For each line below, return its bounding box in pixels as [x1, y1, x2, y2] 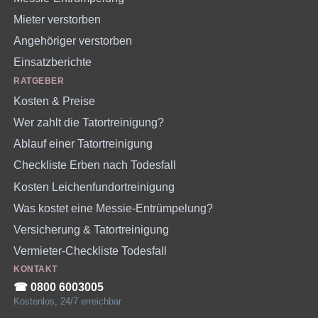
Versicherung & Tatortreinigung [13, 224, 170, 236]
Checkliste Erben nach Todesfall [13, 159, 177, 172]
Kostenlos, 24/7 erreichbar [13, 295, 122, 307]
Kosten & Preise [13, 94, 96, 107]
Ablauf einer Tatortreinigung [13, 138, 153, 150]
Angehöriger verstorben [13, 35, 133, 48]
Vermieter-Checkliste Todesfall [13, 245, 168, 258]
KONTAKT [13, 264, 57, 275]
